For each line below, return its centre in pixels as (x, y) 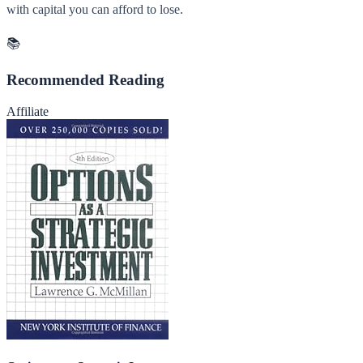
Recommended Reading (85, 80)
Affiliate (28, 111)
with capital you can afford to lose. (95, 10)
